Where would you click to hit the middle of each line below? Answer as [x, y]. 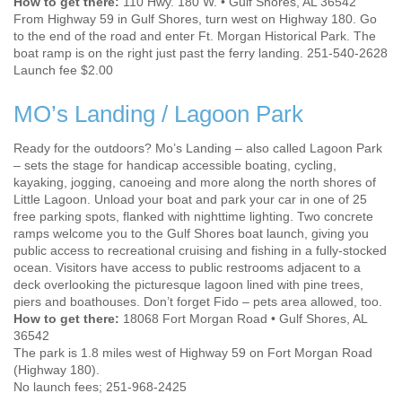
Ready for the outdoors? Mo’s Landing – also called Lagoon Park [198, 149]
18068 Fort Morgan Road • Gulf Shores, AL [243, 319]
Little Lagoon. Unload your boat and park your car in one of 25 [190, 200]
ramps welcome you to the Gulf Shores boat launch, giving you [191, 234]
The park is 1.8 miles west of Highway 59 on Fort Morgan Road [193, 353]
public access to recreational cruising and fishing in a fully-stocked [200, 251]
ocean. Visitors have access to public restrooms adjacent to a [187, 268]
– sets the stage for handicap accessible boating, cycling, [175, 166]
